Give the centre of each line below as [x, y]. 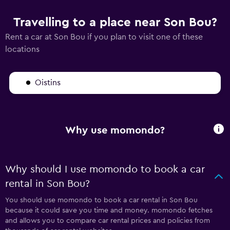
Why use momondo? [115, 130]
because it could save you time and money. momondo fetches [109, 210]
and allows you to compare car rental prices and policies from [108, 221]
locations [22, 49]
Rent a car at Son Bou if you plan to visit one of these [104, 37]
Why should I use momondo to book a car [105, 169]
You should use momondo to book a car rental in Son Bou [101, 200]
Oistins [48, 83]
